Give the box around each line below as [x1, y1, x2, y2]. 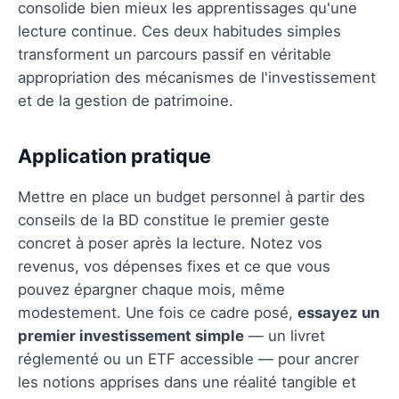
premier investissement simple [18, 326, 244, 345]
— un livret [244, 326, 325, 345]
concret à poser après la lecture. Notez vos [18, 233, 322, 252]
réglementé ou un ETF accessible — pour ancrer [18, 349, 359, 368]
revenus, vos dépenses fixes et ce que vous [18, 256, 330, 275]
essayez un [297, 303, 379, 322]
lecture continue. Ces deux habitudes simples [18, 21, 341, 40]
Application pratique [18, 143, 211, 167]
